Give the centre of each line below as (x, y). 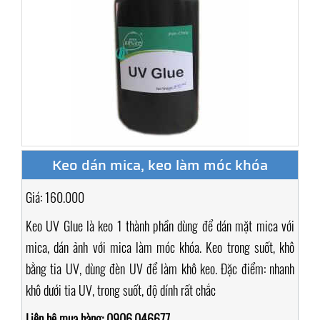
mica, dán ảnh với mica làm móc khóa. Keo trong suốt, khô (160, 247)
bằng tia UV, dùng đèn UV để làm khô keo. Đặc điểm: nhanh (160, 269)
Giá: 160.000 (55, 197)
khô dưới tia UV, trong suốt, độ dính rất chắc (121, 290)
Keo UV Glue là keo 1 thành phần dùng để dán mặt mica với (160, 226)
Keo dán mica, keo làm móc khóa (160, 165)
